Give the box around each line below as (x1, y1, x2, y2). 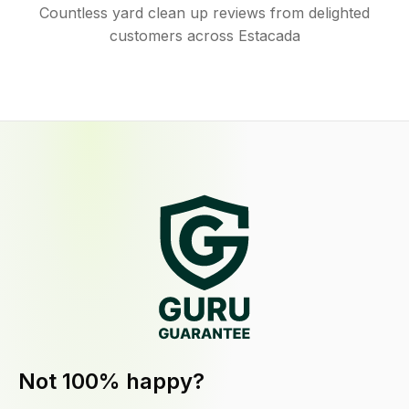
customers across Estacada (109, 26, 300, 45)
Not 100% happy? (18, 368, 204, 395)
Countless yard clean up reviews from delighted (39, 4, 370, 22)
